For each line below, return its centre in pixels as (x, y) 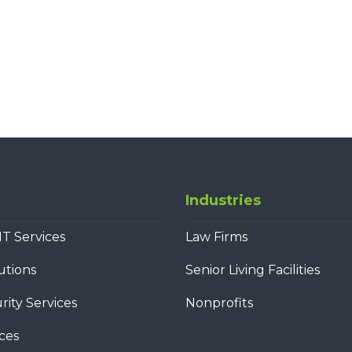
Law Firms (216, 236)
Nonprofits (219, 302)
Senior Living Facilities (253, 269)
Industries (223, 200)
